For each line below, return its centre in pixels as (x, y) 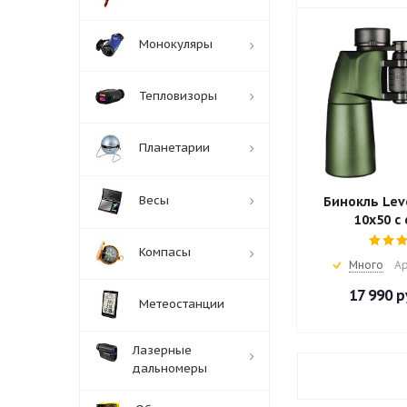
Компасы (165, 253)
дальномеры (170, 369)
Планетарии (174, 148)
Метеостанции (182, 304)
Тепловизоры (178, 96)
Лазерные (162, 351)
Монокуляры (176, 45)
